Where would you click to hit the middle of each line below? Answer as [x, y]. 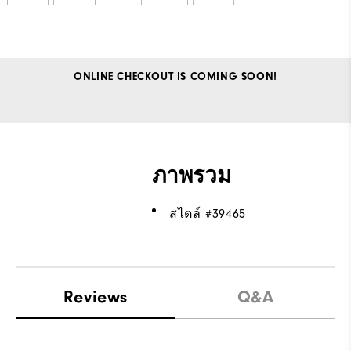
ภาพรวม [192, 175]
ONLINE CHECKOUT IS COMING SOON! [175, 76]
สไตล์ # [191, 213]
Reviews [96, 297]
